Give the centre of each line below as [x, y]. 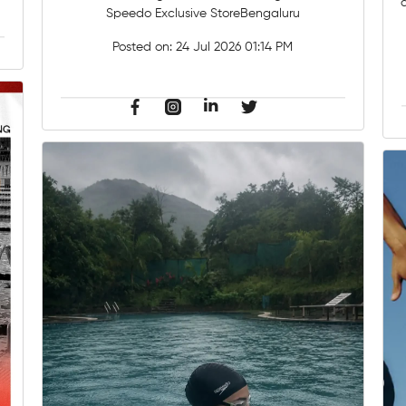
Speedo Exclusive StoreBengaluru [203, 13]
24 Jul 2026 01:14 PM [235, 47]
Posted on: [145, 47]
